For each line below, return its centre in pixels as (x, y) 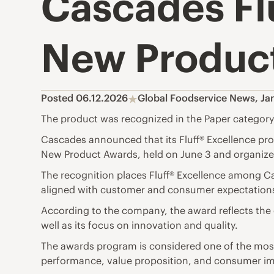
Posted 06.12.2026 (85, 98)
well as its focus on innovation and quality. (140, 225)
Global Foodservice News (197, 98)
